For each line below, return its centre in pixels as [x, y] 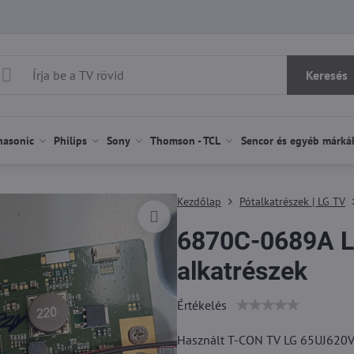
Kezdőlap [199, 201]
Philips [70, 141]
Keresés [326, 75]
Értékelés [201, 305]
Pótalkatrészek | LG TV [292, 201]
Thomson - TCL [186, 141]
